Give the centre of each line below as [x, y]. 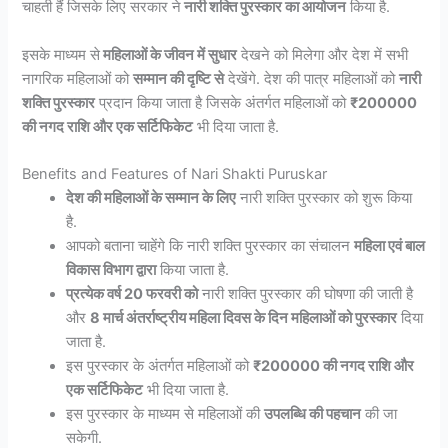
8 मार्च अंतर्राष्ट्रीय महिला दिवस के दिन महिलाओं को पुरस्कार [244, 318]
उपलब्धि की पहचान [313, 414]
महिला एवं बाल [390, 246]
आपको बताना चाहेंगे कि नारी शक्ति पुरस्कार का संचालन [210, 246]
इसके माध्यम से [61, 54]
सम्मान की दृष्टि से [179, 78]
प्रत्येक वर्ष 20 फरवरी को [132, 294]
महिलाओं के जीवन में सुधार [169, 54]
